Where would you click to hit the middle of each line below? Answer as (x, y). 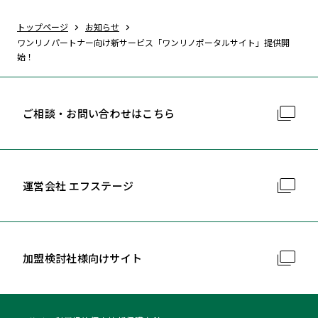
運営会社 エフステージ (78, 186)
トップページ (43, 27)
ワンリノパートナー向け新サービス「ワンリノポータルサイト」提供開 (153, 43)
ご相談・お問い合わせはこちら (99, 114)
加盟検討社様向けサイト (83, 258)
